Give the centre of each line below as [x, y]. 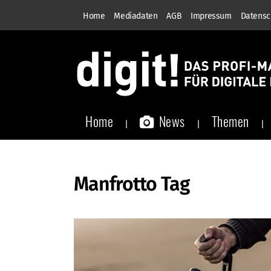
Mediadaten [136, 16]
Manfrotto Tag [132, 184]
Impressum [211, 16]
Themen [230, 121]
